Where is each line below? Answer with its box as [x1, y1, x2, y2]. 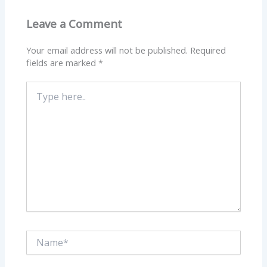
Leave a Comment [26, 17, 123, 32]
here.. [26, 93, 47, 105]
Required [190, 44, 226, 56]
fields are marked [26, 56, 99, 69]
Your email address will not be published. [26, 44, 188, 56]
